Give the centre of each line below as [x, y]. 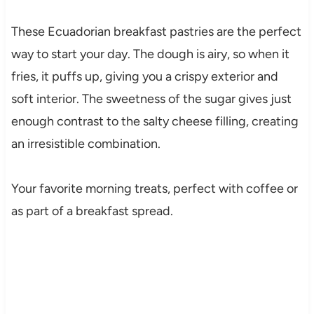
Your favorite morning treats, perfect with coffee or [154, 189]
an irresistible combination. [86, 144]
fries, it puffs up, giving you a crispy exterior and [144, 77]
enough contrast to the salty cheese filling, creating [155, 122]
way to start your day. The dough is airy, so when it [150, 54]
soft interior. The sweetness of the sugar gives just [151, 99]
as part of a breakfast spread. [92, 211]
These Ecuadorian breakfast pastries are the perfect [156, 32]
